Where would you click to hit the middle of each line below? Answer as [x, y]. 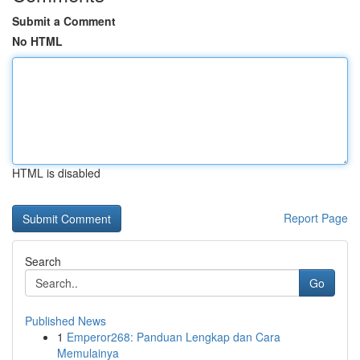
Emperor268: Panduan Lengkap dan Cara [174, 337]
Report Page [316, 218]
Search [43, 261]
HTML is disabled [56, 173]
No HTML [37, 41]
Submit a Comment [64, 21]
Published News [65, 321]
